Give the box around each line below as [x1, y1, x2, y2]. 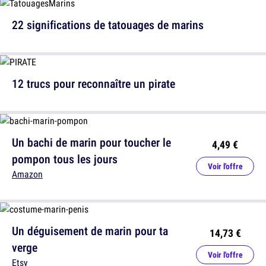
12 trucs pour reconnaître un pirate [12, 75, 175, 92]
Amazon [12, 167, 43, 181]
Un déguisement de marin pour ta [12, 223, 168, 239]
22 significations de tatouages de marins [12, 17, 204, 33]
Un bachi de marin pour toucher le [12, 134, 171, 151]
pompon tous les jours [12, 151, 118, 167]
